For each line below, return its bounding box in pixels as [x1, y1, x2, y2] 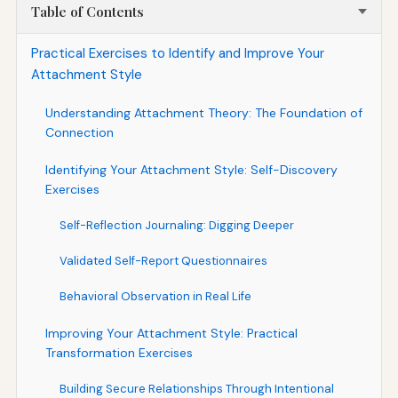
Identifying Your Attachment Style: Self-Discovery [44, 161, 338, 178]
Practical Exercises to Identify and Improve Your [30, 44, 324, 62]
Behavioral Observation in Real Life [59, 288, 251, 304]
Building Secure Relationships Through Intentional [59, 380, 334, 396]
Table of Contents [30, 2, 144, 20]
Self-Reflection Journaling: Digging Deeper [59, 217, 294, 233]
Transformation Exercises [44, 344, 193, 361]
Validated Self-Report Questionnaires [59, 252, 267, 268]
